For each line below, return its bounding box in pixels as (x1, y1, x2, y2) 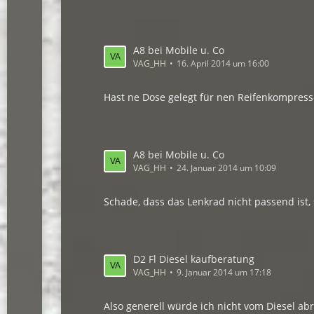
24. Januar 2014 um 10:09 (177, 162, 277, 174)
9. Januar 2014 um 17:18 (177, 266, 272, 278)
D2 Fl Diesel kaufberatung (133, 252, 255, 266)
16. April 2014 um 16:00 (177, 57, 270, 69)
